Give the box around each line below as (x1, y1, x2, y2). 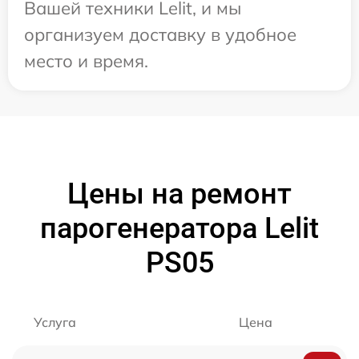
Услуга (34, 313, 76, 330)
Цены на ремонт (67, 176, 292, 211)
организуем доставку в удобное (24, 22, 296, 46)
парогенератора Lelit (40, 211, 319, 245)
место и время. (24, 49, 148, 72)
